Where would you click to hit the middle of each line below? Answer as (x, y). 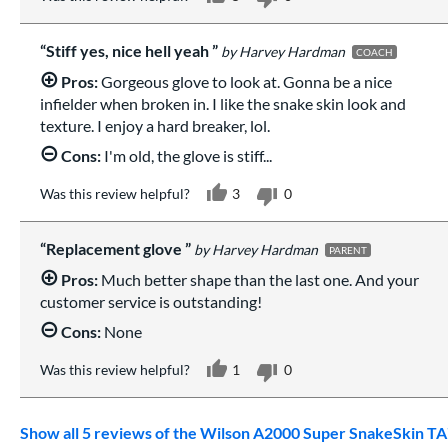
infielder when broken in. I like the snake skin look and (223, 103)
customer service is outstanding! (151, 301)
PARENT (348, 249)
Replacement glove (115, 248)
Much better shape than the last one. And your (258, 279)
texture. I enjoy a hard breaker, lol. (155, 125)
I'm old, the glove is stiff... (186, 155)
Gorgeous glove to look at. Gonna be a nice (245, 81)
